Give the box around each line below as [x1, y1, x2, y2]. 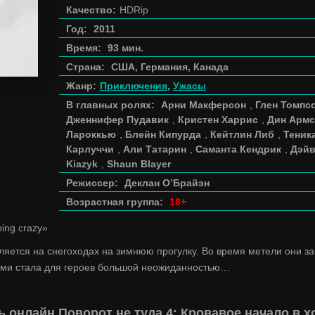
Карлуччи [66, 143, 114, 155]
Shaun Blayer [107, 158, 171, 169]
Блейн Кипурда [125, 129, 201, 140]
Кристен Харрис [178, 114, 258, 125]
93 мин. [108, 42, 143, 53]
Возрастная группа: [66, 196, 163, 207]
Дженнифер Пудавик [66, 114, 169, 125]
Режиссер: [66, 177, 118, 188]
